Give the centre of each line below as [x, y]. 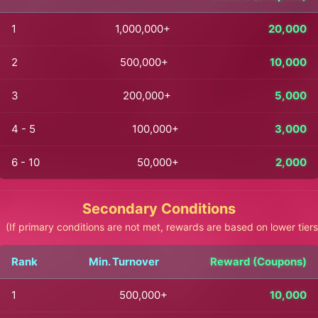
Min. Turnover [124, 262]
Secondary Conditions [159, 209]
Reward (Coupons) [258, 262]
